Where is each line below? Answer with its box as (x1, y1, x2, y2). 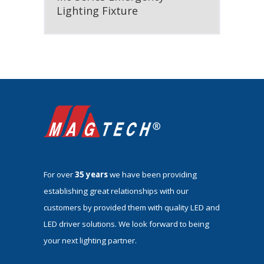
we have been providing (108, 169, 197, 180)
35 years (73, 169, 108, 180)
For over (44, 169, 73, 180)
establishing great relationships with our (44, 185, 189, 196)
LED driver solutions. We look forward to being (44, 218, 209, 229)
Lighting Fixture (57, 4, 138, 18)
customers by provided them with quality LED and (44, 202, 220, 213)
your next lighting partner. (44, 235, 137, 246)
